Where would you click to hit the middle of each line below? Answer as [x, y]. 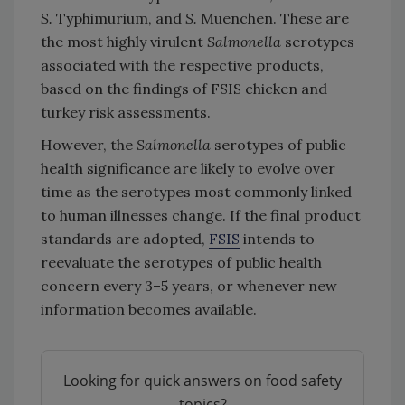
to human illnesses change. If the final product [201, 215]
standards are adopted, [125, 238]
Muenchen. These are [273, 18]
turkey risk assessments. [126, 112]
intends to [277, 238]
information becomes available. [149, 309]
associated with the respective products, [182, 65]
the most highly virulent [124, 41]
